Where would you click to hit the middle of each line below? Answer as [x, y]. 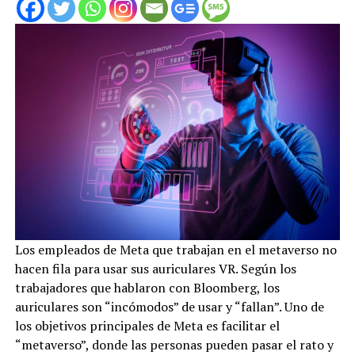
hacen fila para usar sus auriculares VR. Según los [155, 269]
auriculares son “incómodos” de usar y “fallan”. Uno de [169, 307]
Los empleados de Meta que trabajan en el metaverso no [176, 250]
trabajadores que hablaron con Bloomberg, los [147, 288]
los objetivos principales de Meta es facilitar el [147, 326]
